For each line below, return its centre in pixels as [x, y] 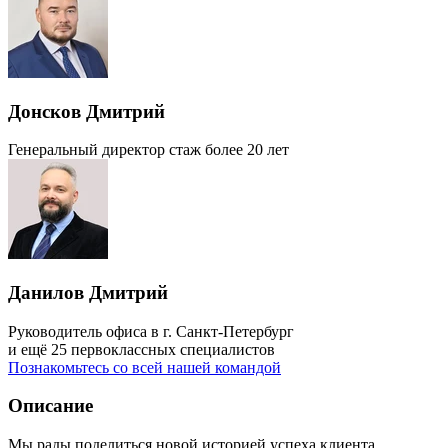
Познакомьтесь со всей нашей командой [144, 367]
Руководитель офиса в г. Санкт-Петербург [151, 331]
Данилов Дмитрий [88, 292]
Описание [50, 406]
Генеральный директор [86, 150]
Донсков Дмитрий [86, 111]
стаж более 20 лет [229, 150]
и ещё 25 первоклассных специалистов [141, 349]
